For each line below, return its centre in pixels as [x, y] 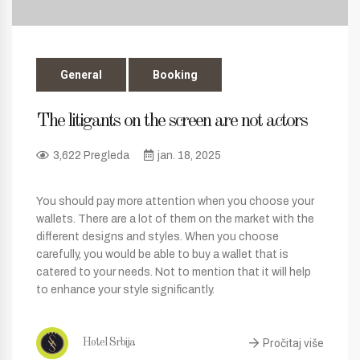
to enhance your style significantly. [125, 290]
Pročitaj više [293, 343]
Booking [175, 75]
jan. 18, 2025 [189, 156]
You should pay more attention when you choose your [175, 202]
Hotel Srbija [108, 343]
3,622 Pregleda [91, 156]
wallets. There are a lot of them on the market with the [175, 219]
